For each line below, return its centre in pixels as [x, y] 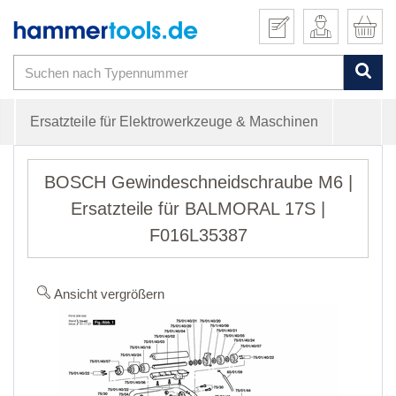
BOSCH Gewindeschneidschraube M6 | [198, 183]
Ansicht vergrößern [108, 294]
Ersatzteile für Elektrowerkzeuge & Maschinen [174, 122]
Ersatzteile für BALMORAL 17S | [198, 209]
